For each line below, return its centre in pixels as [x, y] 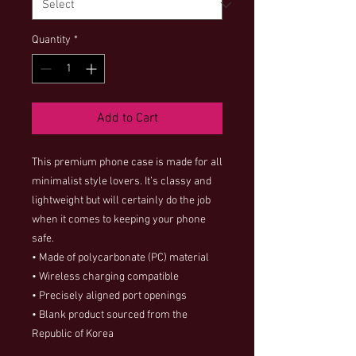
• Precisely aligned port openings [109, 296]
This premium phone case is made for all [127, 162]
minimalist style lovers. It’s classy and [122, 181]
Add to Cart [127, 118]
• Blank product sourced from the [110, 315]
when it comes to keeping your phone [119, 219]
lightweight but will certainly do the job [121, 200]
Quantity [51, 40]
